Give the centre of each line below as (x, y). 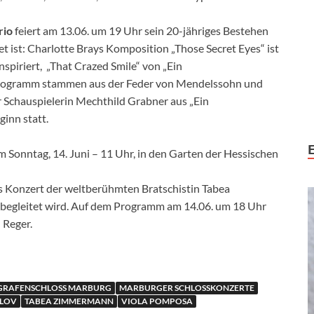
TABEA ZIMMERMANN (69, 301)
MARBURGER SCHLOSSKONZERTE (187, 288)
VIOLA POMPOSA (157, 301)
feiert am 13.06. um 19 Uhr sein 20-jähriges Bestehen (141, 31)
